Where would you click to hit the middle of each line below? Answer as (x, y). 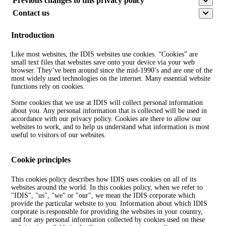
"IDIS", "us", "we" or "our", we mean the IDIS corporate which (103, 195)
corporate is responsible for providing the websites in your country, (107, 211)
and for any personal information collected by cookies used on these (108, 219)
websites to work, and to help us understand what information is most (110, 127)
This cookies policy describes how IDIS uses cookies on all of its (104, 179)
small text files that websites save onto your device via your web (103, 63)
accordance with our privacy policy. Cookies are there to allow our (106, 119)
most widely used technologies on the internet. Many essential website (111, 79)
